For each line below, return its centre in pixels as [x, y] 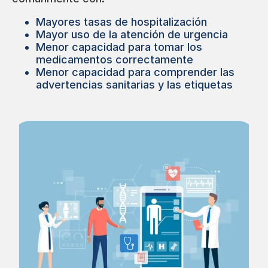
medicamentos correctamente [115, 60]
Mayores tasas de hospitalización [121, 22]
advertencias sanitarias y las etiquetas [134, 85]
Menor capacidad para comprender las [135, 72]
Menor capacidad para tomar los [119, 47]
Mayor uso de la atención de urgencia [132, 35]
